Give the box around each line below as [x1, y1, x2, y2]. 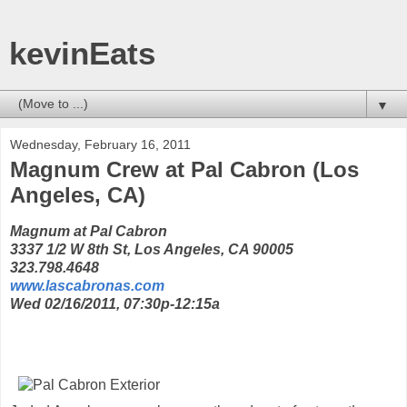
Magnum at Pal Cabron [10, 223, 167, 239]
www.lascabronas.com [10, 277, 164, 293]
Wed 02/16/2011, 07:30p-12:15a [10, 295, 220, 312]
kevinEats [9, 36, 155, 71]
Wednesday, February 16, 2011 [10, 137, 191, 152]
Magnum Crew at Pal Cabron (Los [10, 157, 359, 182]
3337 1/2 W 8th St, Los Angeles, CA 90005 [10, 241, 293, 257]
